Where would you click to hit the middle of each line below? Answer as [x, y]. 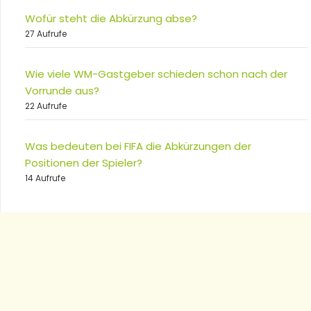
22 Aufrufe [46, 106]
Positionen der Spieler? [84, 163]
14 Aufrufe [45, 178]
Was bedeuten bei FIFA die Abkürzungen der [138, 146]
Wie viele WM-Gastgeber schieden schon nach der [156, 74]
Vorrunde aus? [62, 91]
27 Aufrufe [46, 34]
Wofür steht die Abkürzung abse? [111, 18]
